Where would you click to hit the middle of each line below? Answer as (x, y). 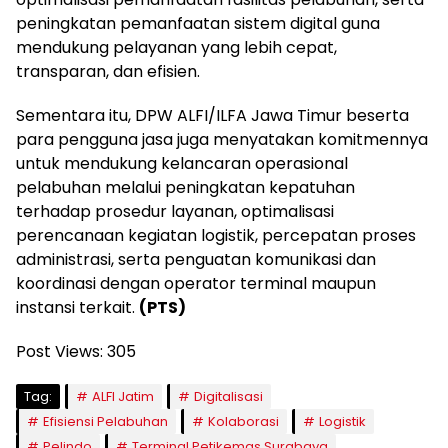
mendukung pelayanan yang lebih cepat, (176, 47)
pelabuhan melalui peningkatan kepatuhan (185, 187)
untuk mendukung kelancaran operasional (182, 163)
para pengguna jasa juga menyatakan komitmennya (222, 139)
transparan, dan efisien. (108, 71)
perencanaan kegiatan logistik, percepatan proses (216, 235)
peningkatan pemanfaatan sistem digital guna (198, 23)
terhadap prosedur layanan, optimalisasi (175, 211)
